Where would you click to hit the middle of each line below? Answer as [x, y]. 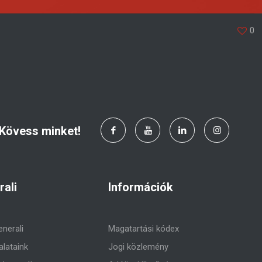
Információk [141, 187]
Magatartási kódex [144, 229]
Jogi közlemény [139, 247]
